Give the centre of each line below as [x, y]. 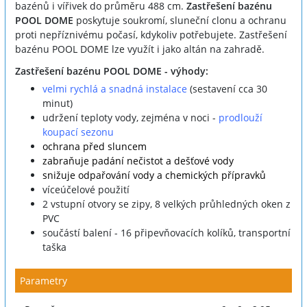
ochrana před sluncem [95, 147]
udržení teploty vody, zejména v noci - [131, 118]
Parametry [44, 281]
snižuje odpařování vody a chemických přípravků [154, 175]
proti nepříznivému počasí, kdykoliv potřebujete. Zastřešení [151, 35]
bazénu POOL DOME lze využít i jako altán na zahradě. [140, 49]
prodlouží [241, 118]
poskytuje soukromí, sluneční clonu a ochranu [180, 21]
